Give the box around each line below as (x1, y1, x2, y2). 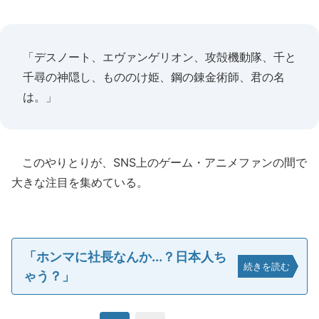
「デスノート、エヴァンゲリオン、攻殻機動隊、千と (23, 50, 296, 64)
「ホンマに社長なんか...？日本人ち (23, 249, 226, 264)
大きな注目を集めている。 (11, 175, 148, 189)
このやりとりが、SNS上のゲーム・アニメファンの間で (11, 155, 307, 169)
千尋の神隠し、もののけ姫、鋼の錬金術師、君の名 (23, 70, 285, 84)
